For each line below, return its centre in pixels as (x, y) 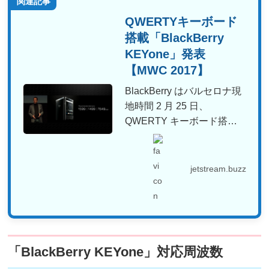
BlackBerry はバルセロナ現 (183, 91)
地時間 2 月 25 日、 (167, 106)
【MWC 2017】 (167, 71)
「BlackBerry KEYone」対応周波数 (116, 252)
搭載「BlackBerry (175, 38)
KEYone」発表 (165, 54)
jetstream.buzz (218, 168)
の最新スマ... (153, 136)
